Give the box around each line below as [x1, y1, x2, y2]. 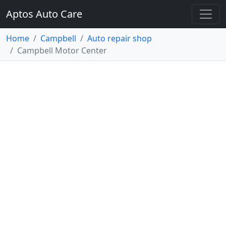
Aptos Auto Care [6, 7, 82, 21]
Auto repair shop [87, 33, 152, 44]
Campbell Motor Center [17, 45, 107, 56]
